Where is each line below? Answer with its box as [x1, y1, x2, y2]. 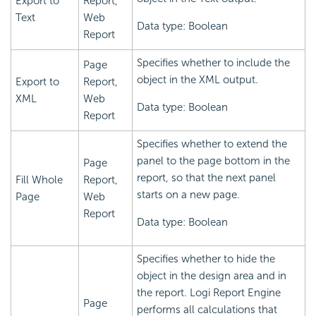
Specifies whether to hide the [137, 253, 275, 266]
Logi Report [190, 286, 245, 300]
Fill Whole [16, 174, 63, 187]
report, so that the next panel [137, 171, 276, 185]
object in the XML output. [137, 73, 258, 87]
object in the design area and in [137, 269, 286, 283]
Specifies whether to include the [137, 56, 290, 70]
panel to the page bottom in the [137, 154, 290, 168]
